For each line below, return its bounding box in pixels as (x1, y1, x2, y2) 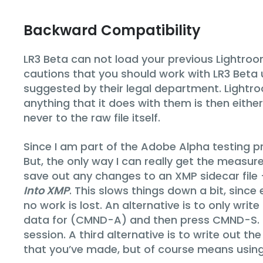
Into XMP (23, 183, 69, 198)
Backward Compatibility (23, 20, 201, 40)
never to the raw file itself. (23, 110, 160, 125)
